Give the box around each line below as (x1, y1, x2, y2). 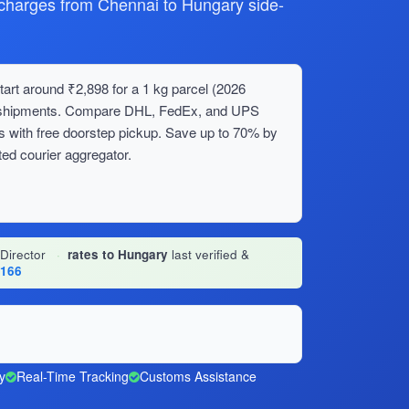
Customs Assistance (140, 367, 257, 385)
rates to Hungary (68, 246, 168, 263)
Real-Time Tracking (16, 367, 129, 385)
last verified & (168, 246, 249, 263)
